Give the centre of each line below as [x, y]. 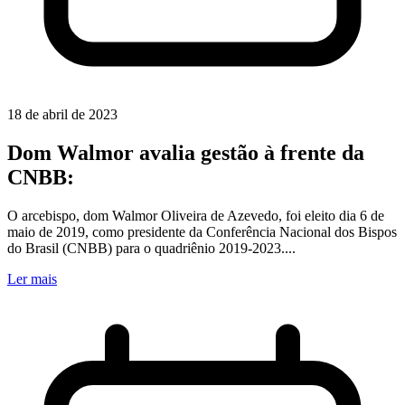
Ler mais [32, 278]
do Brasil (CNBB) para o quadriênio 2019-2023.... [151, 248]
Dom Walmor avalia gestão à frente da [186, 152]
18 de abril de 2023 [62, 114]
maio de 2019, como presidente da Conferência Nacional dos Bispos [202, 231]
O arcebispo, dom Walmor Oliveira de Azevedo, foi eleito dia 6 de [196, 215]
